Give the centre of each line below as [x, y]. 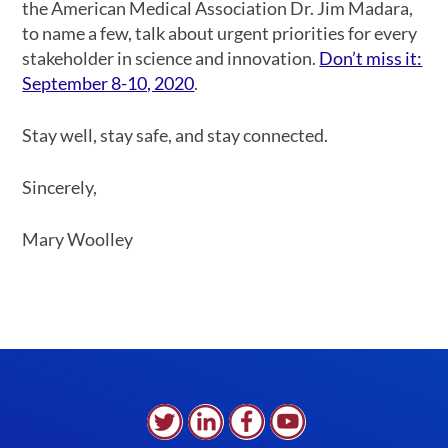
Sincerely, [60, 187]
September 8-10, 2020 [108, 83]
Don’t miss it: [371, 58]
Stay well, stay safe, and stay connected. [175, 135]
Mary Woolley [78, 239]
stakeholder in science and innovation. [171, 58]
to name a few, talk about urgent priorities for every [220, 33]
